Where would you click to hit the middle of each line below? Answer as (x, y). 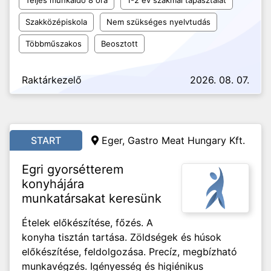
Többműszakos (54, 44)
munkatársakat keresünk (92, 198)
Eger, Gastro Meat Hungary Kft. (173, 140)
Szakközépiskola (56, 22)
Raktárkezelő (52, 80)
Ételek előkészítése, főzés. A (87, 223)
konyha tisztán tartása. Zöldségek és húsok (122, 237)
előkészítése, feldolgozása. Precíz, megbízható (129, 252)
